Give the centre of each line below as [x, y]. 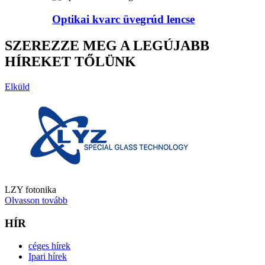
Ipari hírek [48, 257]
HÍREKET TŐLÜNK [70, 62]
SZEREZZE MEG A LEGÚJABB [107, 46]
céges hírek [49, 246]
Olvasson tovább [36, 200]
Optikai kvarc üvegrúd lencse [123, 20]
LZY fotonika [30, 189]
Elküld [17, 86]
